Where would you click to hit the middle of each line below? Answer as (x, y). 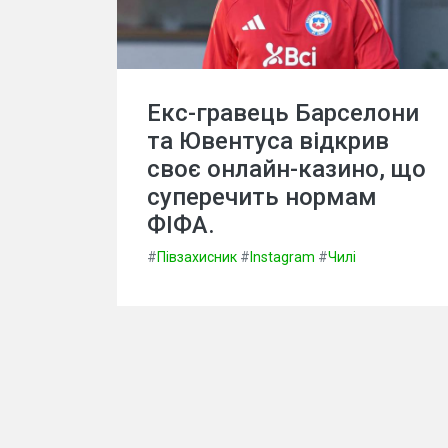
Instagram (282, 257)
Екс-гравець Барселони (283, 113)
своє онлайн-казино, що (286, 169)
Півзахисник (197, 257)
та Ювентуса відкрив (268, 141)
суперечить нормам (262, 197)
